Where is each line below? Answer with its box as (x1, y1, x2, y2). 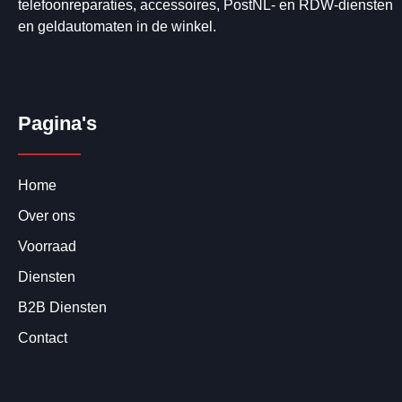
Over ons (18, 207, 75, 223)
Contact (18, 329, 67, 345)
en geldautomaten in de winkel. (18, 19, 216, 35)
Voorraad (18, 238, 76, 254)
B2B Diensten (18, 299, 107, 315)
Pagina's (18, 111, 97, 135)
